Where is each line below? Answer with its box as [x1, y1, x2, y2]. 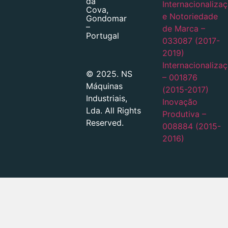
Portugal [86, 31, 120, 41]
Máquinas [86, 80, 123, 91]
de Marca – [162, 23, 205, 34]
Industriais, [86, 93, 128, 103]
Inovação [162, 97, 197, 107]
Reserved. [86, 117, 124, 128]
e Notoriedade [162, 11, 218, 22]
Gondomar [86, 13, 127, 24]
